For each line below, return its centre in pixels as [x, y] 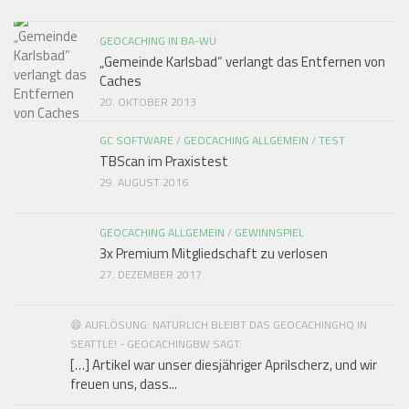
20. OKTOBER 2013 [148, 101]
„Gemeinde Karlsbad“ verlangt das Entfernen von [242, 61]
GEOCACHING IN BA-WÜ [158, 40]
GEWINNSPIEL [269, 232]
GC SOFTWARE [136, 140]
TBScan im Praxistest [164, 161]
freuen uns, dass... [124, 383]
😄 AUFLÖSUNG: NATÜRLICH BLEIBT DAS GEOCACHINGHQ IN [219, 324]
